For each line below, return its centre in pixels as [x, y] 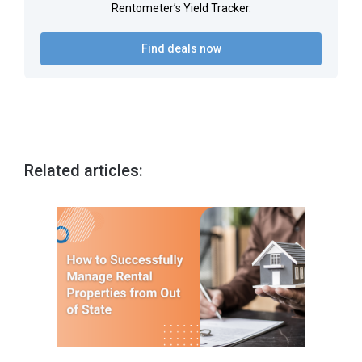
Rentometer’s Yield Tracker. [181, 8]
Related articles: [84, 170]
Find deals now [181, 48]
